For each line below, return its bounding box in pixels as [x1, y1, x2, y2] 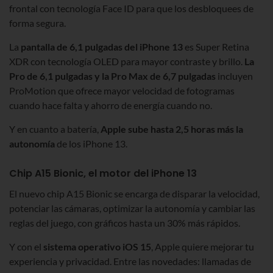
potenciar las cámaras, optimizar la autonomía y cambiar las [9, 202, 255, 214]
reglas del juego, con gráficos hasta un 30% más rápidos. [9, 217, 240, 229]
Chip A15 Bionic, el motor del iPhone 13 [9, 166, 197, 181]
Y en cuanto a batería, [9, 123, 101, 135]
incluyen [216, 70, 253, 82]
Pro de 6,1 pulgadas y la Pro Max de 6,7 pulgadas [9, 70, 216, 82]
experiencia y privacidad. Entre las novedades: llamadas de [9, 255, 251, 268]
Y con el [9, 241, 43, 253]
